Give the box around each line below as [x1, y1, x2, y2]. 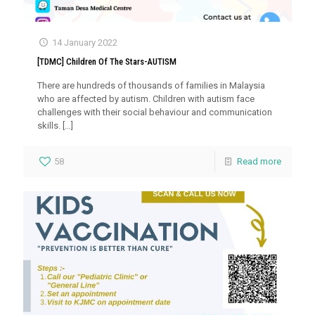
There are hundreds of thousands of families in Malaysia [37, 79, 265, 91]
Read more [237, 155, 281, 167]
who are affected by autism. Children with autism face [37, 93, 255, 104]
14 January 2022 [52, 37, 118, 48]
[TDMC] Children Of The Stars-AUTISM [37, 56, 176, 67]
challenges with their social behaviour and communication [37, 106, 272, 117]
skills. [37, 120, 60, 131]
